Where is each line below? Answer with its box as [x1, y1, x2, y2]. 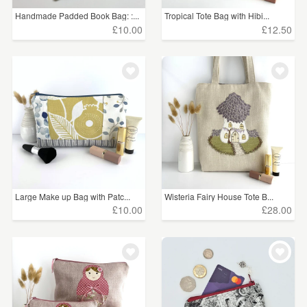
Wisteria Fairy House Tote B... [164, 190, 274, 202]
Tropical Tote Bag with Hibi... [164, 10, 270, 22]
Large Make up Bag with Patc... [15, 190, 130, 202]
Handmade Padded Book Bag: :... [15, 10, 139, 22]
